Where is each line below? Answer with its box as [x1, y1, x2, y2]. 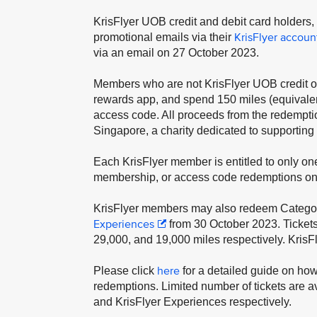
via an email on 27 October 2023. [93, 47, 259, 59]
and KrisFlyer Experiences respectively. [93, 296, 292, 308]
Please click [93, 265, 157, 277]
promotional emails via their [93, 31, 234, 43]
